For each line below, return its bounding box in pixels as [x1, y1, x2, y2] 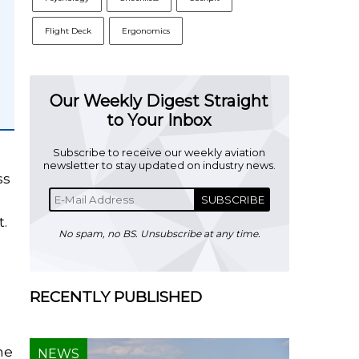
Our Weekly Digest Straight [50, 91, 269, 111]
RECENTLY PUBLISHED [29, 288, 202, 306]
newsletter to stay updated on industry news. [42, 159, 276, 171]
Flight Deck [44, 26, 91, 36]
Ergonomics [121, 26, 170, 36]
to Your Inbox [107, 111, 212, 130]
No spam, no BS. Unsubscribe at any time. [58, 228, 260, 240]
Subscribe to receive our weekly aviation [53, 146, 266, 159]
